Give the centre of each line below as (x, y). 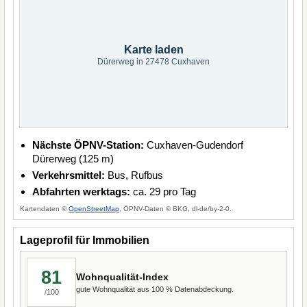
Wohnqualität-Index (122, 277)
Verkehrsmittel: (69, 175)
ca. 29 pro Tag (163, 192)
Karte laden (153, 50)
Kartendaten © (44, 209)
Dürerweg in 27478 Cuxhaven (153, 62)
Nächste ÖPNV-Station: (88, 145)
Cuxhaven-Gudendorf (194, 145)
